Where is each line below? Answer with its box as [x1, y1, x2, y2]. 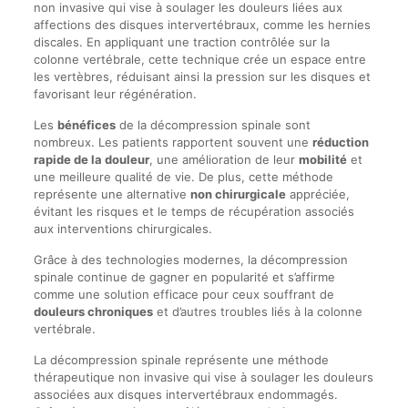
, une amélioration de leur [148, 152, 299, 167]
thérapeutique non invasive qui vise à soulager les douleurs [33, 370, 373, 384]
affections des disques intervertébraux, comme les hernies [33, 17, 371, 32]
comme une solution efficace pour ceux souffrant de [33, 287, 334, 301]
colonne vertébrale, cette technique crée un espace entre [33, 52, 366, 66]
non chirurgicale [189, 187, 286, 201]
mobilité [298, 152, 347, 167]
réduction [311, 135, 369, 149]
